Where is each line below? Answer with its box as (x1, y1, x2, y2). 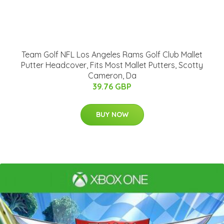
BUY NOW (95, 109, 128, 119)
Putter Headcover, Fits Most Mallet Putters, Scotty (21, 59, 203, 70)
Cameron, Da (87, 70, 136, 80)
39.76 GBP (92, 81, 131, 91)
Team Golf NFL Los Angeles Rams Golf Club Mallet (21, 49, 202, 59)
